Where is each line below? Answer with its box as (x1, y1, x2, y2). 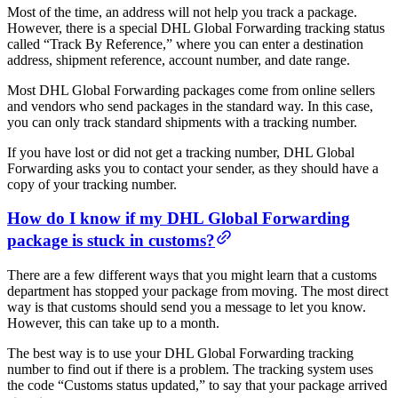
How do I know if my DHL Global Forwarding (7, 209, 350, 228)
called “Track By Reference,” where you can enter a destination (7, 36, 363, 52)
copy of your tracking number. (7, 176, 177, 192)
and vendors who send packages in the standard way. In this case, (7, 98, 373, 114)
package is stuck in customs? (7, 231, 215, 251)
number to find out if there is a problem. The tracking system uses (7, 362, 373, 378)
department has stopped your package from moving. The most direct (7, 283, 388, 299)
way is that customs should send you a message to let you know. (7, 299, 366, 315)
